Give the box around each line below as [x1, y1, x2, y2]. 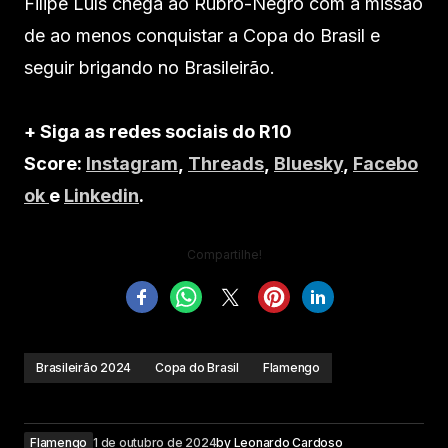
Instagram [86, 152, 178, 174]
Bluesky [274, 152, 343, 174]
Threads [188, 152, 264, 174]
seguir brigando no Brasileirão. [24, 56, 275, 78]
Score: [24, 152, 86, 174]
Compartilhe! [186, 246, 262, 262]
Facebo [353, 152, 418, 174]
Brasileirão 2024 [36, 359, 132, 375]
